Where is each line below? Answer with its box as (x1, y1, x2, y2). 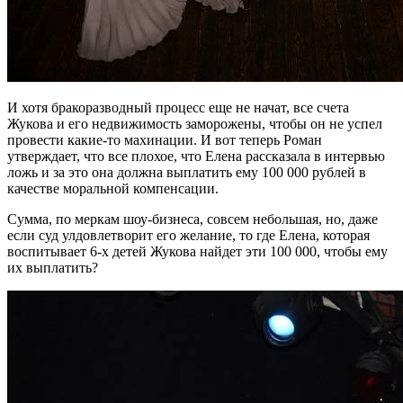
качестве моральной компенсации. (7, 180, 219, 196)
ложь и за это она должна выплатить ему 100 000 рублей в (7, 164, 366, 180)
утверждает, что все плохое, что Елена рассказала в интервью (7, 148, 385, 164)
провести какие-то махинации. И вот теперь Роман (7, 131, 322, 148)
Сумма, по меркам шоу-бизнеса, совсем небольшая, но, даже (7, 210, 378, 227)
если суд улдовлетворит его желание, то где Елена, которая (7, 227, 370, 243)
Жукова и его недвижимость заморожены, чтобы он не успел (7, 115, 382, 131)
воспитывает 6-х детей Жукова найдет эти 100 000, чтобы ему (7, 243, 388, 259)
